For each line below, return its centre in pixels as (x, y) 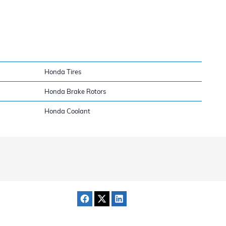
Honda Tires (63, 71)
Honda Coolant (67, 111)
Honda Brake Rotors (75, 91)
